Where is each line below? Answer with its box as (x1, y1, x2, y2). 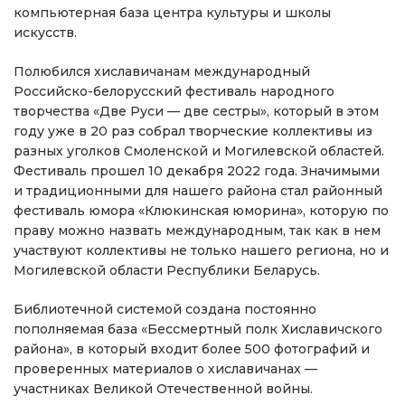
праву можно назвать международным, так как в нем (14, 222, 381, 239)
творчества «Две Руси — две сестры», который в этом (14, 103, 379, 119)
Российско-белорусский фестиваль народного (14, 83, 334, 99)
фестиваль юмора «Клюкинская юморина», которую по (14, 202, 389, 219)
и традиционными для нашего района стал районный (14, 183, 382, 199)
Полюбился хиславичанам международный (14, 63, 310, 80)
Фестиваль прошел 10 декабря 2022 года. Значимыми (14, 163, 380, 179)
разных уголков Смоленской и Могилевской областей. (14, 143, 384, 159)
